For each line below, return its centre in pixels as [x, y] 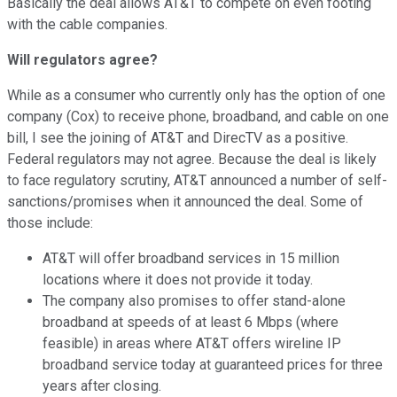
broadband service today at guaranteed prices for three [213, 364]
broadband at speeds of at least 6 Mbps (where [191, 322]
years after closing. [104, 385]
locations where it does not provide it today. [179, 279]
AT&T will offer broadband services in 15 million [191, 258]
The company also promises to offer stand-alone [194, 300]
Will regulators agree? [82, 59]
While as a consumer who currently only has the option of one [196, 95]
